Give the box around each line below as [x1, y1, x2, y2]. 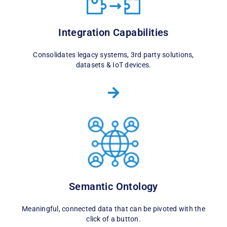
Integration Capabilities [58, 26, 169, 39]
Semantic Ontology [69, 180, 158, 193]
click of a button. [86, 215, 141, 223]
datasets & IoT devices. [75, 60, 152, 69]
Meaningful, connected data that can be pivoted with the [22, 205, 205, 213]
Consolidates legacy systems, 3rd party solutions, [33, 50, 194, 59]
